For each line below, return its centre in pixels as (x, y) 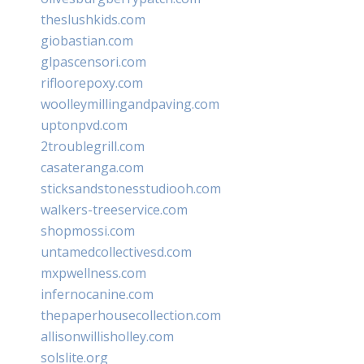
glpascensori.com (93, 61)
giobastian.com (87, 40)
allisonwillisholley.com (107, 336)
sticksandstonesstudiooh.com (131, 188)
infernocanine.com (97, 294)
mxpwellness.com (93, 273)
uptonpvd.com (84, 125)
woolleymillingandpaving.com (130, 104)
